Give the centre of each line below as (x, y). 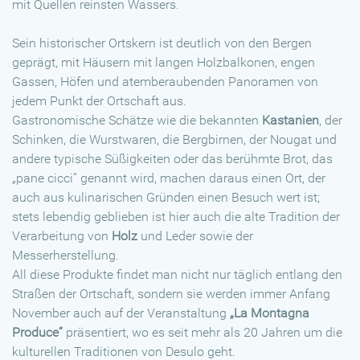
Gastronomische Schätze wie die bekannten (137, 121)
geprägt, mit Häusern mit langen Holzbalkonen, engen (164, 63)
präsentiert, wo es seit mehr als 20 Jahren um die (202, 333)
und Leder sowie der (195, 236)
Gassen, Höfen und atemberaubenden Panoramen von (165, 82)
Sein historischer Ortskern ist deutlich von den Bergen (162, 43)
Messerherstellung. (65, 256)
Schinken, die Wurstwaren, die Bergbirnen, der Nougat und (174, 140)
